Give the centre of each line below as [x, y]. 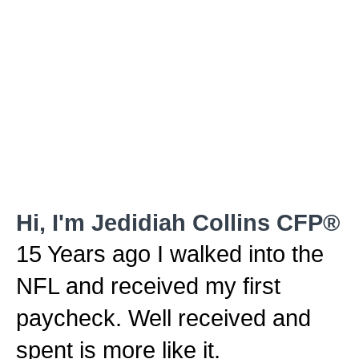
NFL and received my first [148, 286]
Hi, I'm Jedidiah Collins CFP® [178, 223]
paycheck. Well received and [163, 319]
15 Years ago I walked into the [170, 254]
